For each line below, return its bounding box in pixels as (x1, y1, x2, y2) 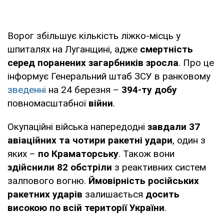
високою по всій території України (7, 201, 164, 213)
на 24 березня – (46, 83, 121, 95)
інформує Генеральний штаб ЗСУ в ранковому (7, 70, 210, 82)
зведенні (7, 83, 46, 95)
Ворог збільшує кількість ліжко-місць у (7, 29, 180, 41)
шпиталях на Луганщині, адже (7, 43, 140, 55)
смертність (140, 43, 193, 55)
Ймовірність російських (88, 174, 199, 186)
